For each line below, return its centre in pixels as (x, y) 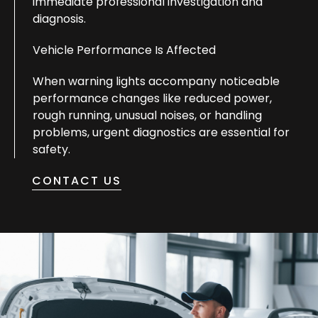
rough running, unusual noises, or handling (147, 115)
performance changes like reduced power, (152, 98)
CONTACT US (77, 180)
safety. (51, 149)
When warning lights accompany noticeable (156, 81)
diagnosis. (59, 18)
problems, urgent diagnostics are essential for (161, 132)
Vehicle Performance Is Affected (124, 50)
